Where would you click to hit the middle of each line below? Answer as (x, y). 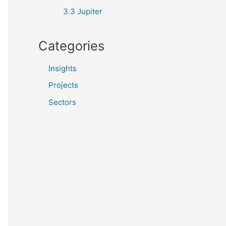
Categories (71, 46)
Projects (63, 85)
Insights (63, 69)
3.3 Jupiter (82, 12)
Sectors (62, 102)
